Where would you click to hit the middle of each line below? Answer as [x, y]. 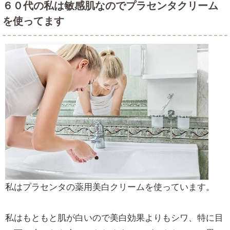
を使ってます [33, 21]
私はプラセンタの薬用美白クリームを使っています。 [110, 187]
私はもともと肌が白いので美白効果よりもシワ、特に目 [114, 218]
